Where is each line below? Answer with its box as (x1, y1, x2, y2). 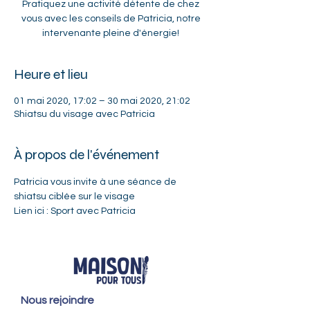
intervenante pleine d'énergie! (42, 28, 179, 38)
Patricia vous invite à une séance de (14, 177, 179, 187)
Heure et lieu (14, 66, 88, 83)
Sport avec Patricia (51, 206, 136, 216)
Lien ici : (14, 206, 51, 216)
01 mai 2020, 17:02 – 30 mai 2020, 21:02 (14, 96, 190, 106)
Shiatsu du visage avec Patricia (14, 109, 155, 119)
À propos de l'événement (14, 146, 159, 163)
